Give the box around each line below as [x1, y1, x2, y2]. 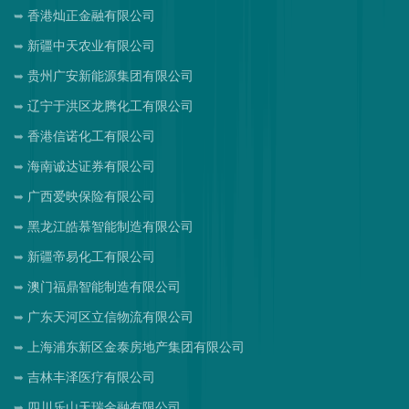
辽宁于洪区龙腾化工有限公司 [27, 99, 194, 113]
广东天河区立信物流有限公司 [27, 309, 194, 324]
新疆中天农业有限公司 [27, 38, 155, 53]
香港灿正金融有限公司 [27, 8, 155, 23]
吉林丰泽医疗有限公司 [27, 370, 155, 384]
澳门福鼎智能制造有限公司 [27, 279, 181, 294]
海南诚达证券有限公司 [27, 159, 155, 173]
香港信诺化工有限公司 [27, 129, 155, 143]
